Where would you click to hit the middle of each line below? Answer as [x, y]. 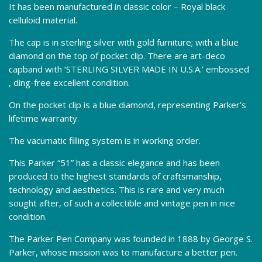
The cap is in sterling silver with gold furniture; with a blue [124, 42]
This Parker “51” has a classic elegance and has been [114, 162]
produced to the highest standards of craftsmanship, [115, 176]
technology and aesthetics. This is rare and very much [117, 189]
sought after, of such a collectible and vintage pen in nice [122, 203]
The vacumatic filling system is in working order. [105, 140]
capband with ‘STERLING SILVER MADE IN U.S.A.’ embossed [129, 69]
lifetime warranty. [44, 118]
